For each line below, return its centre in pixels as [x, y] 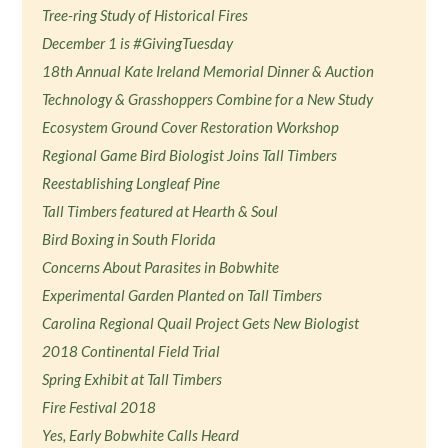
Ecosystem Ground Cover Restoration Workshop [191, 127]
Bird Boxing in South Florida [129, 239]
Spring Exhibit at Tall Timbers [132, 379]
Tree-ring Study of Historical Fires [145, 15]
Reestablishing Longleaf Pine [131, 183]
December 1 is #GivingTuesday [138, 43]
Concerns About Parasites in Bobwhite [161, 267]
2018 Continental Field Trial [131, 351]
